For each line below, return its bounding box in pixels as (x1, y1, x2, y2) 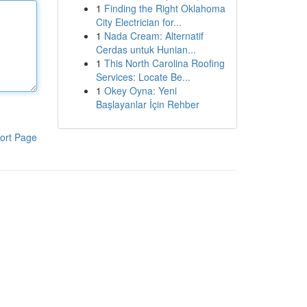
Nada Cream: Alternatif (103, 29, 204, 42)
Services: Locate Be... (95, 70, 191, 84)
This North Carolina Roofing (103, 56, 225, 70)
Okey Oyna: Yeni (103, 84, 177, 97)
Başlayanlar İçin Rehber (95, 97, 199, 111)
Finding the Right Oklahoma (103, 1, 225, 15)
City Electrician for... (95, 15, 182, 29)
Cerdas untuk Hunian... (95, 42, 196, 56)
